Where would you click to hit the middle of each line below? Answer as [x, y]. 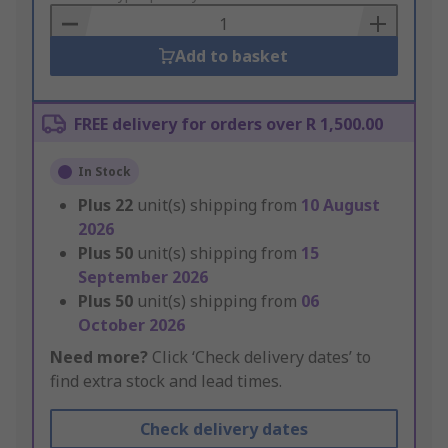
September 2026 [143, 277]
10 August [340, 205]
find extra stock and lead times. [166, 381]
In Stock [104, 172]
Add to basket [232, 56]
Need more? [99, 357]
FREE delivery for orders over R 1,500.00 [228, 124]
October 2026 [131, 325]
